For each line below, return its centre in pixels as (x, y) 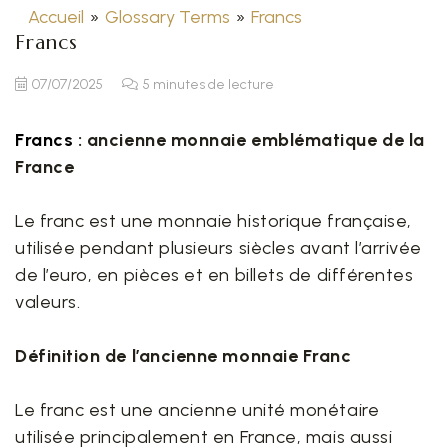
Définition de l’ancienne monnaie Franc (183, 356)
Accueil (56, 17)
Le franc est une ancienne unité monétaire (197, 410)
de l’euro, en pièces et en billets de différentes (214, 275)
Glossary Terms (168, 17)
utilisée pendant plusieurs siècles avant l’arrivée (219, 248)
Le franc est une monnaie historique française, (213, 221)
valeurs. (48, 302)
